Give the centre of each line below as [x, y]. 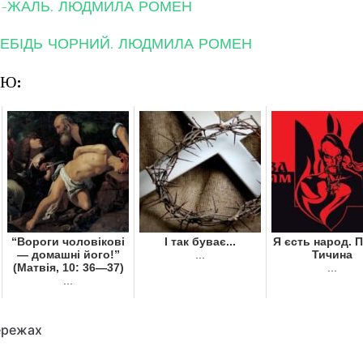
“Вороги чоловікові [68, 242]
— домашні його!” [68, 255]
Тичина [332, 255]
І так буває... [200, 242]
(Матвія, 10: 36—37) [68, 268]
